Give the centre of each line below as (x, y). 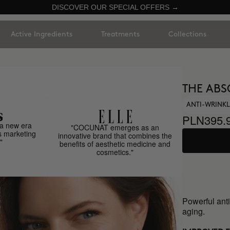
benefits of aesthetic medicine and (115, 144)
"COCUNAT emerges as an (115, 127)
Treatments (120, 34)
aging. (194, 211)
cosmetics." (115, 152)
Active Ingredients (42, 34)
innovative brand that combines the (115, 136)
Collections (187, 34)
